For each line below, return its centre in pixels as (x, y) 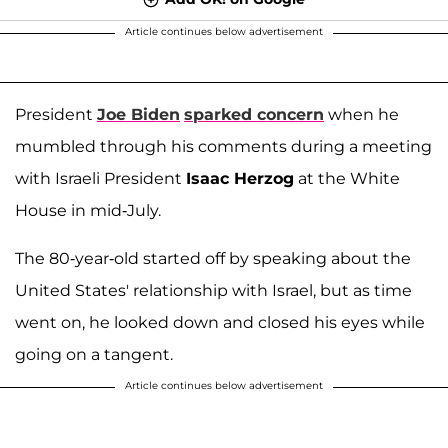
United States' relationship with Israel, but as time (213, 290)
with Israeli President (100, 178)
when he (361, 114)
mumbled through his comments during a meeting (223, 146)
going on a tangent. (94, 354)
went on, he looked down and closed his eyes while (220, 322)
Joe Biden (138, 114)
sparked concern (254, 114)
